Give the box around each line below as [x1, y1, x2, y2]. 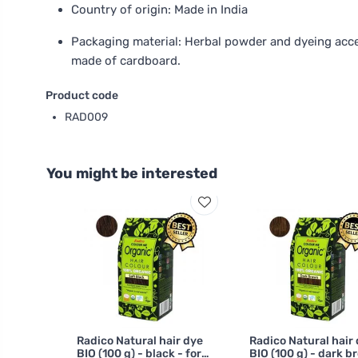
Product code [46, 89, 118, 102]
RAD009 [65, 110, 108, 124]
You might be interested [46, 165, 217, 182]
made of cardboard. [71, 54, 181, 68]
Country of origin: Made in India [71, 2, 248, 17]
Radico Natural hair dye [77, 334, 203, 348]
